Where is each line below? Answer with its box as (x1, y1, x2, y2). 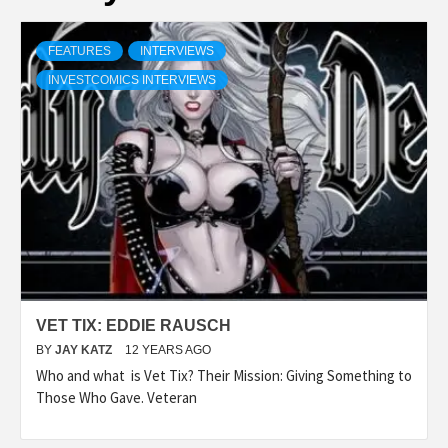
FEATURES (48, 43, 111, 58)
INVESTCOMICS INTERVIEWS (48, 72, 216, 87)
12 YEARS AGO (125, 342, 211, 357)
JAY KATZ (55, 342, 115, 357)
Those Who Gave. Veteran (36, 387, 197, 407)
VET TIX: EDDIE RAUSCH (36, 316, 231, 334)
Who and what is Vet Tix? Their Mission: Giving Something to (36, 365, 412, 385)
